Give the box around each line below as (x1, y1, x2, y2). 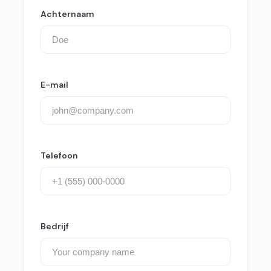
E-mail (41, 79, 68, 90)
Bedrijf (41, 221, 69, 232)
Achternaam (41, 8, 94, 19)
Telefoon (41, 150, 78, 161)
